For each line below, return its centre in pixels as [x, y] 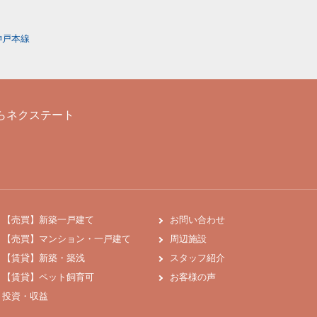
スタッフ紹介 [197, 258]
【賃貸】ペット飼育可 [48, 277]
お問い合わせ [197, 220]
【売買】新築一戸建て [48, 220]
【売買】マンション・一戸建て [67, 239]
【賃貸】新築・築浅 [44, 258]
